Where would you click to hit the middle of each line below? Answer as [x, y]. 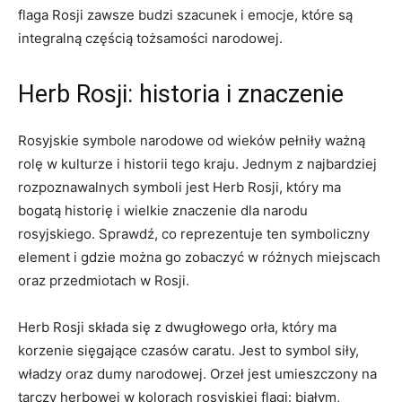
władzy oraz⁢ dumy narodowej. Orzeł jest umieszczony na [197, 374]
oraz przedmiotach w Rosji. [104, 280]
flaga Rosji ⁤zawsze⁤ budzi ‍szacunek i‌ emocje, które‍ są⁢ [185, 15]
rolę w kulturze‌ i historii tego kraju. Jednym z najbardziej [197, 164]
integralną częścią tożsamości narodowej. [150, 38]
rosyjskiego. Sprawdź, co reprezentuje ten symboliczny [194, 234]
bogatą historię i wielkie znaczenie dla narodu [163, 210]
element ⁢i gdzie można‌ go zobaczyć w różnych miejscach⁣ [199, 257]
